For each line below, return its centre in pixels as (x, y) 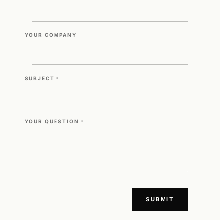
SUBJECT (40, 78)
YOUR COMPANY (51, 35)
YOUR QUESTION (52, 121)
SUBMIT (160, 199)
